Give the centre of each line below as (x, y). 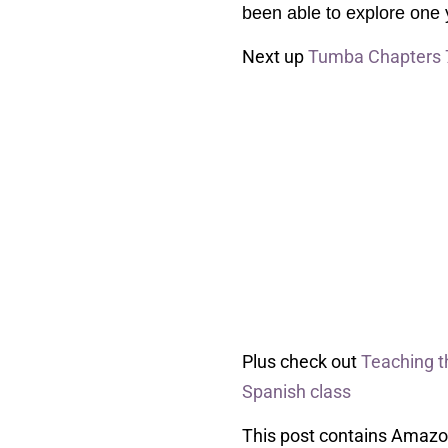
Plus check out (301, 361)
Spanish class (296, 391)
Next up (275, 57)
